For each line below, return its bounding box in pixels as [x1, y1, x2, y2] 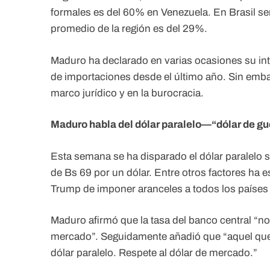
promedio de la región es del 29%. [51, 23, 207, 35]
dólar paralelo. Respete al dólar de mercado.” [51, 247, 257, 259]
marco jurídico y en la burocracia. [51, 87, 204, 99]
